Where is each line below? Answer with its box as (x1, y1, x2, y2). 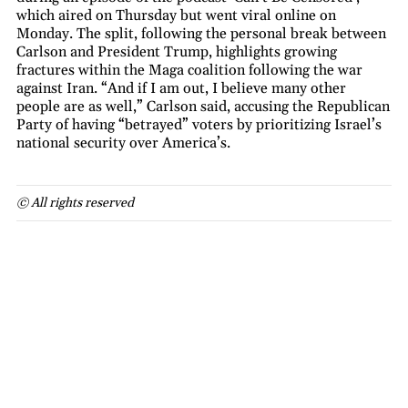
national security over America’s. (16, 133, 230, 152)
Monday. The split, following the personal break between (16, 24, 386, 43)
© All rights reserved (16, 194, 134, 211)
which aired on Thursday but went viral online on (16, 5, 336, 25)
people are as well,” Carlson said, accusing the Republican (16, 97, 390, 116)
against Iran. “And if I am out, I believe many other (16, 78, 346, 97)
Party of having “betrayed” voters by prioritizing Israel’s (16, 115, 382, 134)
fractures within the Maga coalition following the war (16, 60, 362, 79)
